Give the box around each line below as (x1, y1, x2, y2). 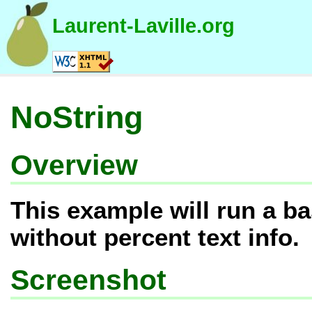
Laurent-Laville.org (52, 13, 235, 37)
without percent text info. (10, 224, 299, 251)
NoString (10, 100, 143, 135)
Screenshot (10, 264, 166, 297)
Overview (10, 148, 138, 181)
